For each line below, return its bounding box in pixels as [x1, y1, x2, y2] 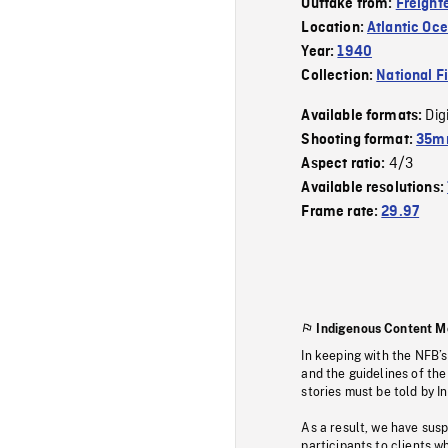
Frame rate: [301, 203, 382, 220]
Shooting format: [301, 131, 417, 148]
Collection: [301, 67, 377, 84]
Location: [301, 19, 368, 36]
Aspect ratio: [301, 155, 389, 172]
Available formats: [301, 107, 426, 124]
